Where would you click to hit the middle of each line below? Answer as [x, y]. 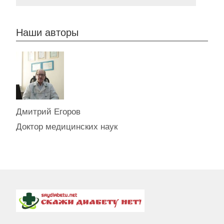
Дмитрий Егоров [48, 111]
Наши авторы [47, 32]
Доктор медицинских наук [67, 126]
